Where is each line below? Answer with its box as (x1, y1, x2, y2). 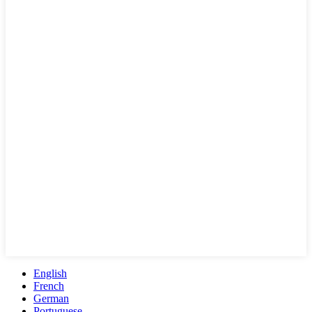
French (33, 279, 64, 292)
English (33, 267, 67, 279)
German (33, 292, 69, 304)
